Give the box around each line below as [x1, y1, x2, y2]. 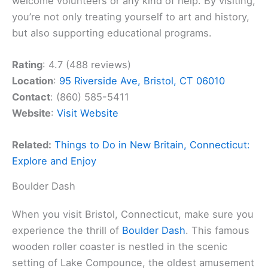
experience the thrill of [12, 224, 122, 237]
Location [12, 75, 53, 87]
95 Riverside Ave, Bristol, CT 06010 [59, 75, 225, 87]
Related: [12, 139, 51, 151]
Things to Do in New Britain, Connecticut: [54, 139, 250, 151]
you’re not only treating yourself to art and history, [12, 10, 249, 23]
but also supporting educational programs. [12, 26, 212, 39]
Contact [12, 91, 50, 103]
